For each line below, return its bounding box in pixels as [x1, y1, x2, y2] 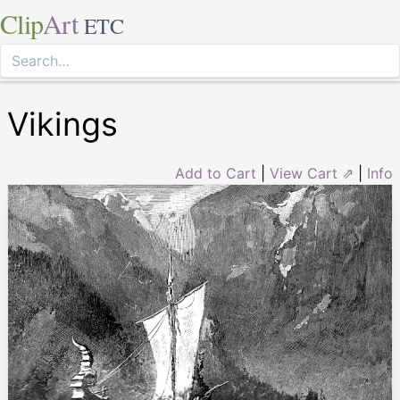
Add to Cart [175, 164, 256, 182]
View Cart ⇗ [270, 164, 354, 182]
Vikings [7, 104, 118, 144]
